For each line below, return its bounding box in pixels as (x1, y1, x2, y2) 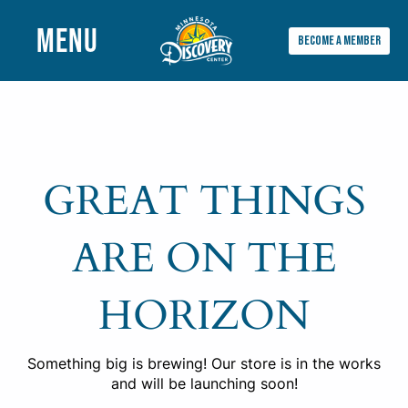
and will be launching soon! (110, 374, 298, 393)
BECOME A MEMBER (298, 32, 381, 48)
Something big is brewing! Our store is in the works (27, 354, 381, 373)
